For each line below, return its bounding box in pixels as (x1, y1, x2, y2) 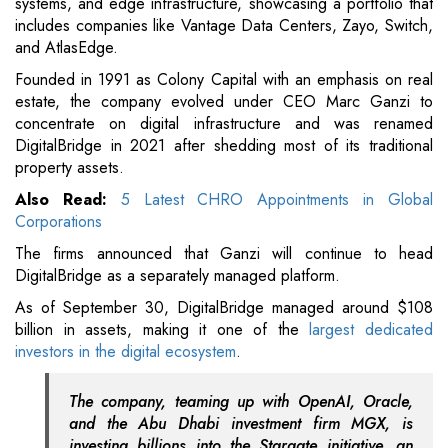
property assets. (15, 156, 124, 180)
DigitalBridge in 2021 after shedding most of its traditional (15, 134, 433, 158)
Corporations (15, 210, 102, 234)
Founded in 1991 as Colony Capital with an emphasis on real (15, 68, 433, 92)
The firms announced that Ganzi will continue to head (15, 242, 433, 266)
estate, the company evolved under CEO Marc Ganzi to (15, 90, 433, 114)
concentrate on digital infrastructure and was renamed (15, 112, 433, 136)
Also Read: (15, 188, 121, 212)
